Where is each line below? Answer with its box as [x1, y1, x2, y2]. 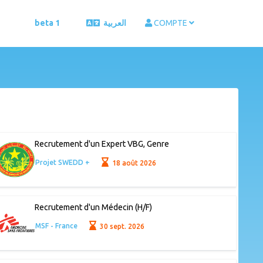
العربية [103, 18, 126, 28]
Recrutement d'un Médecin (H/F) [34, 203, 152, 213]
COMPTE [154, 18, 187, 28]
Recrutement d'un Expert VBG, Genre [34, 139, 169, 149]
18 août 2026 [110, 159, 157, 167]
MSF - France [35, 222, 77, 230]
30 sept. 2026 [98, 222, 145, 230]
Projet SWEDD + [35, 159, 90, 167]
